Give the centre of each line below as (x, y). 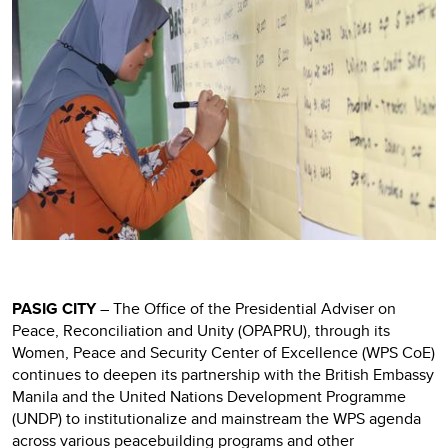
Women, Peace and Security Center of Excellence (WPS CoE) (223, 352)
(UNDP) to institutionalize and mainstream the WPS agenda (216, 418)
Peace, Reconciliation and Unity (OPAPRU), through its (201, 330)
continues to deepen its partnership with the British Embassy (223, 374)
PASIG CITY (56, 308)
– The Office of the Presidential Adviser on (248, 308)
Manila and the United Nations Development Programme (209, 396)
